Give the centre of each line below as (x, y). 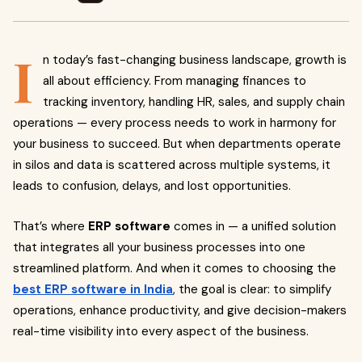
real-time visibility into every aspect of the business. (161, 331)
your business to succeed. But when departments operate (177, 144)
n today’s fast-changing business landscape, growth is (195, 60)
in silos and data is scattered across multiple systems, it (172, 165)
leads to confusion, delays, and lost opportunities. (152, 186)
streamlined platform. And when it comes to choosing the (175, 268)
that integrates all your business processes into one (159, 247)
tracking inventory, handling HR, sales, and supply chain (194, 102)
